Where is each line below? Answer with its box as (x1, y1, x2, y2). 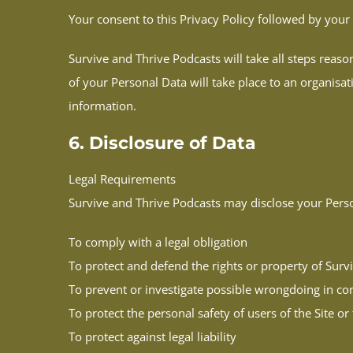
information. (69, 98, 136, 114)
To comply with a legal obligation (69, 233, 247, 250)
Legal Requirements (69, 170, 176, 187)
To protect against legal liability (69, 328, 236, 344)
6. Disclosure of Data (69, 132, 256, 154)
